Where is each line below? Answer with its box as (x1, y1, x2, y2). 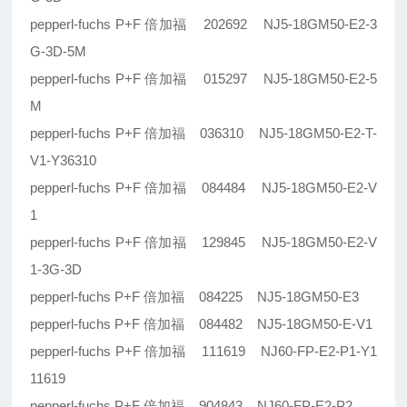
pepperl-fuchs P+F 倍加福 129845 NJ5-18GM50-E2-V (30, 234, 377, 251)
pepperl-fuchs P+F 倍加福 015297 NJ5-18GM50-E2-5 (30, 71, 377, 87)
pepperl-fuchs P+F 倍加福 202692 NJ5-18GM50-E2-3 (30, 16, 377, 33)
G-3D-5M (30, 44, 87, 60)
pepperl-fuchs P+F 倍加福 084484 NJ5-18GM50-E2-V (30, 180, 377, 196)
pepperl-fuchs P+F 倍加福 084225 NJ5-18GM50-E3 (30, 289, 360, 305)
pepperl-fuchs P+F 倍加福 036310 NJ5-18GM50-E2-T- (30, 125, 377, 142)
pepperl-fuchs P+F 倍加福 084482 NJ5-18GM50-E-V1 (30, 316, 373, 333)
